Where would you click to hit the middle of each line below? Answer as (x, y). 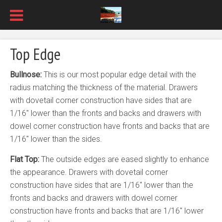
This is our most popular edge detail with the (119, 75)
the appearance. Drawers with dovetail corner (89, 172)
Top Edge (35, 54)
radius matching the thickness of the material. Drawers (104, 87)
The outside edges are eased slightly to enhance (124, 159)
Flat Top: (25, 159)
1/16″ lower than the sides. (56, 139)
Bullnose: (26, 75)
